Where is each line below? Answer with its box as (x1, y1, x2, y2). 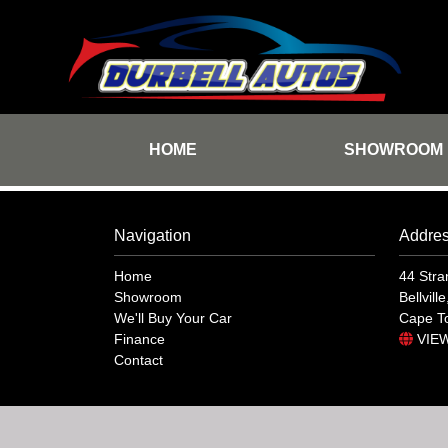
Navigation (114, 227, 191, 244)
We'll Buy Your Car (114, 310, 232, 326)
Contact (114, 352, 163, 368)
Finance (114, 331, 165, 347)
